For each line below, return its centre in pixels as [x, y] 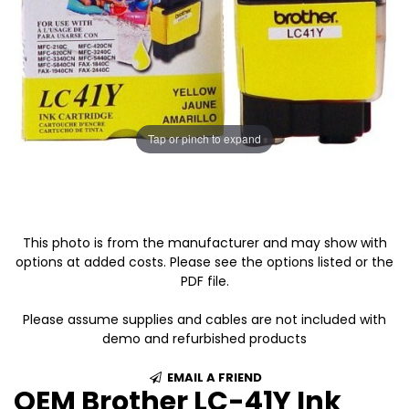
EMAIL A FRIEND [213, 377]
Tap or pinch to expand [204, 139]
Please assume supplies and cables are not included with [204, 319]
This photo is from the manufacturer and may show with [204, 242]
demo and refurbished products [204, 338]
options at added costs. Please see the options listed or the [204, 262]
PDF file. [204, 281]
